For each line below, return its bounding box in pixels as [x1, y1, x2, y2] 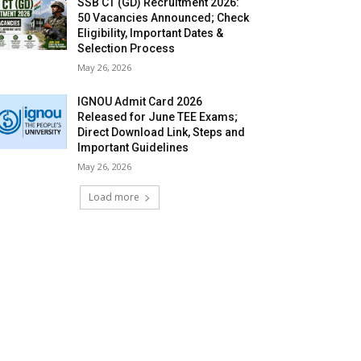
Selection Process [77, 42, 176, 56]
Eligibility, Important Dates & [77, 27, 224, 40]
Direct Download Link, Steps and [77, 126, 246, 139]
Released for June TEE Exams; [77, 110, 239, 124]
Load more [88, 190, 139, 205]
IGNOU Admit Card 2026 [77, 95, 203, 109]
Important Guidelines [77, 141, 189, 155]
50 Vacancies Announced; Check [77, 11, 250, 25]
